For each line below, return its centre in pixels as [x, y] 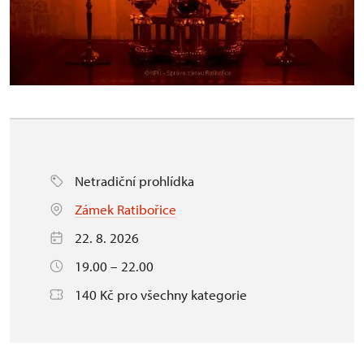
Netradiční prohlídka [134, 180]
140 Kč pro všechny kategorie [161, 294]
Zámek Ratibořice [126, 209]
